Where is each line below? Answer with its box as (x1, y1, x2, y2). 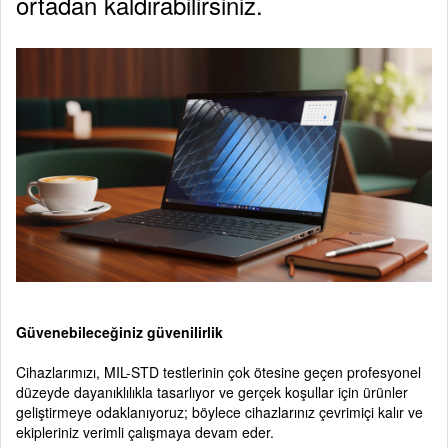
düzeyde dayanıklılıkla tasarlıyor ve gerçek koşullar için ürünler (16, 381, 408, 402)
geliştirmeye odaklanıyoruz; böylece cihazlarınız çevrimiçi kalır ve (16, 401, 423, 422)
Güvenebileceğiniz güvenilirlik (16, 321, 223, 342)
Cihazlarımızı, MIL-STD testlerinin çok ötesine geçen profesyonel (16, 361, 421, 382)
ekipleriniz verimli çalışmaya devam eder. (16, 421, 274, 442)
